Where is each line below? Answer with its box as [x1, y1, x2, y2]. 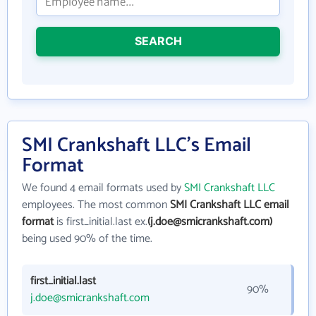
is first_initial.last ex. [54, 212, 147, 231]
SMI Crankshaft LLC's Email [22, 129, 251, 162]
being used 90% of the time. [22, 229, 152, 248]
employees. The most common [22, 195, 170, 214]
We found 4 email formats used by [22, 178, 184, 197]
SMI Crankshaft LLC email [170, 195, 289, 214]
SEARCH [134, 34, 182, 48]
